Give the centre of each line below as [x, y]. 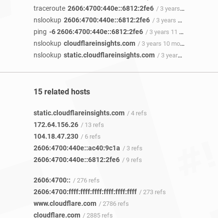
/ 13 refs [92, 125]
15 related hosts [62, 92]
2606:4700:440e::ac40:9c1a [77, 148]
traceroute [49, 8]
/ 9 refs [132, 160]
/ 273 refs [153, 192]
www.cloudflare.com [65, 204]
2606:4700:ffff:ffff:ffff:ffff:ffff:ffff [85, 192]
